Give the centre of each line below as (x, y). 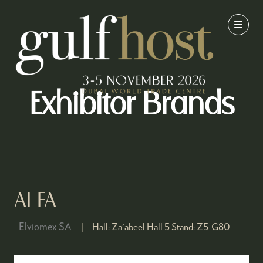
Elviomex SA (45, 226)
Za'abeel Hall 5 (141, 226)
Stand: (183, 226)
